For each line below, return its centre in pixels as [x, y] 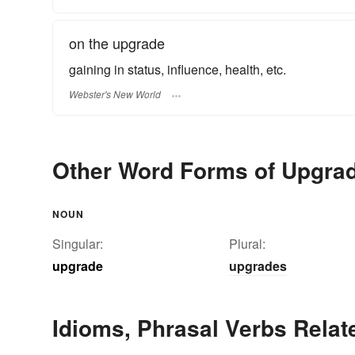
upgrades [258, 265]
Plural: [247, 243]
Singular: [78, 243]
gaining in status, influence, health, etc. [177, 70]
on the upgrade [117, 43]
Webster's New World [115, 94]
